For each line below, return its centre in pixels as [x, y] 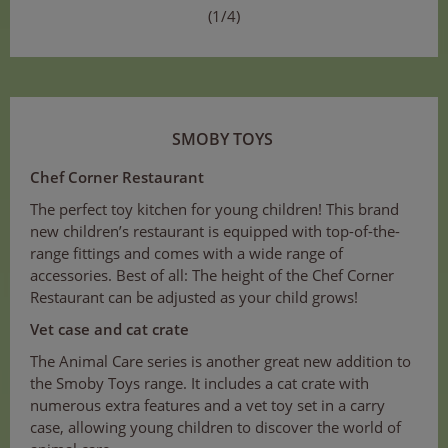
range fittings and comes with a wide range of [186, 252]
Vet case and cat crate [109, 328]
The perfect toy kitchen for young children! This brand [214, 208]
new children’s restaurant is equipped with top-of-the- [215, 230]
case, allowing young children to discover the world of [215, 426]
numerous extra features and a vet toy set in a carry [207, 404]
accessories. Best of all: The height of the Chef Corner [212, 274]
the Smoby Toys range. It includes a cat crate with [199, 382]
